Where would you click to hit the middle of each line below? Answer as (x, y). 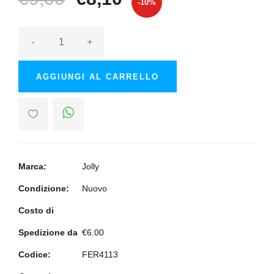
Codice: (35, 254)
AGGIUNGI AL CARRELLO (98, 77)
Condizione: (44, 188)
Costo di (36, 210)
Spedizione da (48, 232)
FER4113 (100, 254)
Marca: (32, 166)
